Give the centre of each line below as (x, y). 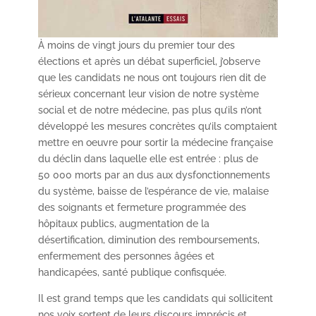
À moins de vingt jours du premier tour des (136, 45)
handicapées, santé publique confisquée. (132, 272)
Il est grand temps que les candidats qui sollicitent (155, 298)
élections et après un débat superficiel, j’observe (149, 61)
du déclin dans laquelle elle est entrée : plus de (148, 158)
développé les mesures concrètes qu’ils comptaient (157, 126)
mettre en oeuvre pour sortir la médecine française (155, 142)
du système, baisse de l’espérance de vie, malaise (153, 191)
